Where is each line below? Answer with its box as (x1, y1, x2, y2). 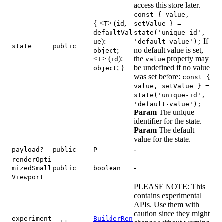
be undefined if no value (134, 63, 210, 72)
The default (157, 125, 194, 134)
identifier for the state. (134, 116, 202, 125)
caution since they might (134, 209, 210, 218)
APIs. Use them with (134, 200, 199, 209)
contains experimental (134, 191, 202, 200)
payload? (12, 145, 44, 153)
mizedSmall (12, 164, 52, 172)
